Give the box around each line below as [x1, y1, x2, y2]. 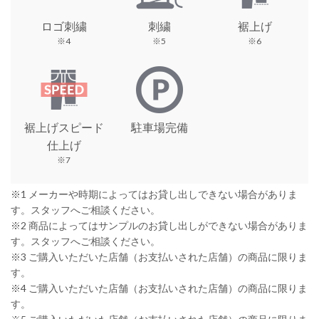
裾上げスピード [23, 120, 104, 134]
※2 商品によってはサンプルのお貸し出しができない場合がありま [11, 219, 308, 231]
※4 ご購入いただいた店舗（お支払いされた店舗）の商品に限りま [11, 281, 308, 294]
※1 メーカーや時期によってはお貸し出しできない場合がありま [11, 187, 298, 200]
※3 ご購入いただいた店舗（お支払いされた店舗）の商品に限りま [11, 250, 308, 263]
